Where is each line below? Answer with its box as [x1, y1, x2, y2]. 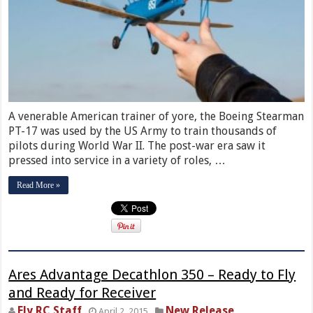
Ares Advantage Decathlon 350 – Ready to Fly [8, 265, 296, 283]
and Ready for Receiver [8, 284, 156, 301]
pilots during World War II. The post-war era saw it [8, 138, 266, 152]
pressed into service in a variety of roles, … [8, 153, 226, 167]
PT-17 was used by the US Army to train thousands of [8, 124, 277, 138]
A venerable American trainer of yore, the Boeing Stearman [8, 109, 305, 123]
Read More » [17, 180, 61, 190]
